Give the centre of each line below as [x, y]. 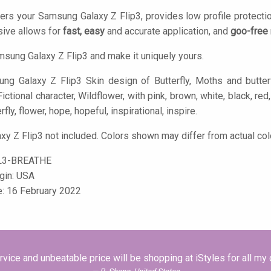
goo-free [249, 31]
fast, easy [84, 31]
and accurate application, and [168, 31]
